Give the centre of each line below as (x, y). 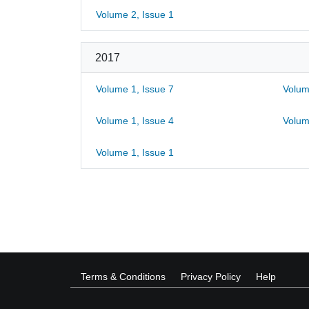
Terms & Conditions (123, 277)
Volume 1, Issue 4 (135, 121)
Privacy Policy (211, 277)
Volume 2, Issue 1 (135, 14)
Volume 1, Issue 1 (135, 152)
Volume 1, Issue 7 (135, 89)
